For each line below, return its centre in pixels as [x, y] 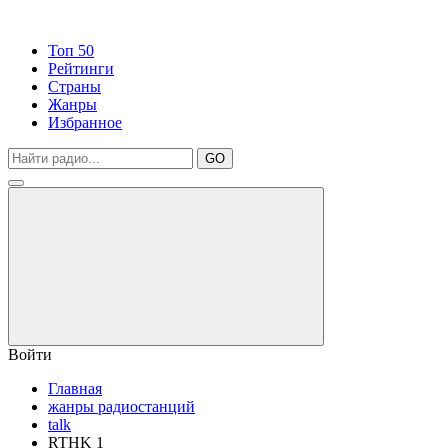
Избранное [85, 122]
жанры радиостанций [121, 406]
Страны [74, 86]
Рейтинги [81, 68]
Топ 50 [71, 50]
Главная [75, 388]
